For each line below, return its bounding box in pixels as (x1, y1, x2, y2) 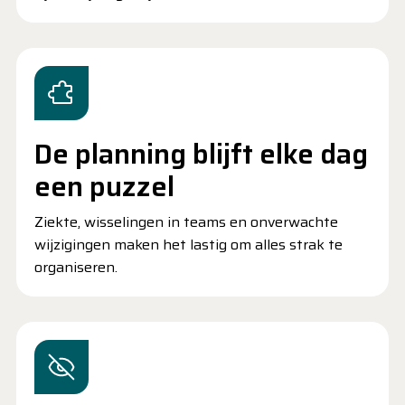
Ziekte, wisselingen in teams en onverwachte (34, 211, 338, 233)
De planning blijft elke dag (34, 133, 368, 175)
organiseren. (34, 256, 118, 278)
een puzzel (34, 165, 174, 208)
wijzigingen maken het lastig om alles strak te (34, 233, 343, 256)
